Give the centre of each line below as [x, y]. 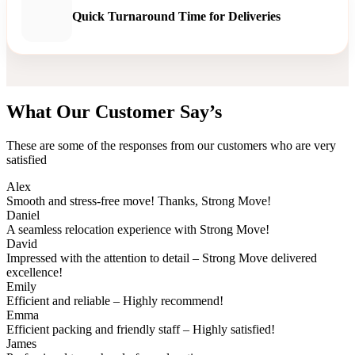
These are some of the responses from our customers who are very [171, 146]
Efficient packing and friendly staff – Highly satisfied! [141, 330]
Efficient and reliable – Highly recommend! [115, 301]
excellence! [34, 273]
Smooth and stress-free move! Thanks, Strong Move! [139, 201]
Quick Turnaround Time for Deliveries [176, 16]
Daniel [25, 216]
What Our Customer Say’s [114, 112]
